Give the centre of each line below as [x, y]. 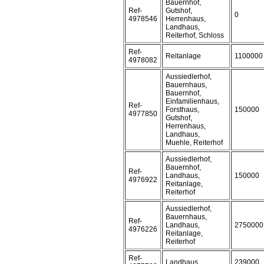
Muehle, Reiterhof [194, 143]
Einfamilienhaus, [192, 101]
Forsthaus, [182, 110]
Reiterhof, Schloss [195, 35]
